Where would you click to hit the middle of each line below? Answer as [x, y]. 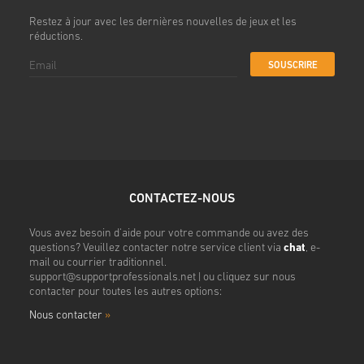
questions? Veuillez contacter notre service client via [156, 249]
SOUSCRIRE [292, 65]
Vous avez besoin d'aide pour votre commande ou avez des [169, 234]
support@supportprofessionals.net [112, 278]
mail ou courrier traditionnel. [97, 263]
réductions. [56, 37]
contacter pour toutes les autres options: [125, 292]
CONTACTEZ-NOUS [182, 199]
